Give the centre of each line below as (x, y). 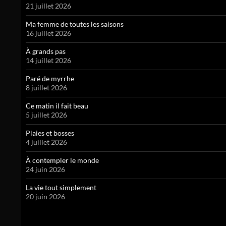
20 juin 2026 (45, 197)
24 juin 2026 (45, 169)
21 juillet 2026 (48, 6)
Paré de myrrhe (50, 79)
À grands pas (46, 51)
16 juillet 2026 (48, 33)
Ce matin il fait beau (57, 106)
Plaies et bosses (50, 133)
